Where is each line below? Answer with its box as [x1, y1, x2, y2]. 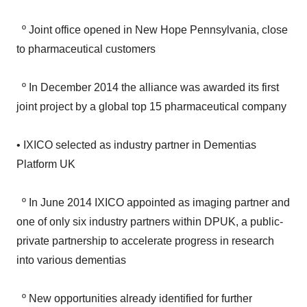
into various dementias [16, 227, 126, 238]
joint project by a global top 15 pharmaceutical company [16, 73, 286, 85]
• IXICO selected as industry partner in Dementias [16, 112, 256, 123]
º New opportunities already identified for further [16, 265, 252, 277]
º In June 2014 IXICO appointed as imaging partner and [16, 169, 290, 181]
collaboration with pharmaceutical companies [16, 284, 236, 296]
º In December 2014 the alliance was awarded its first [16, 54, 279, 66]
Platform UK [16, 131, 75, 143]
